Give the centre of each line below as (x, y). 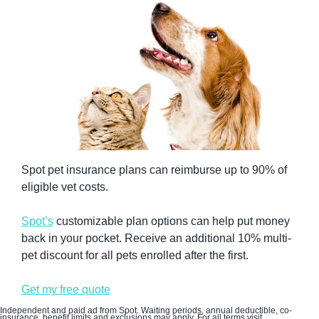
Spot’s (37, 221)
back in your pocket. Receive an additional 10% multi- (156, 238)
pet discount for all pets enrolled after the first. (135, 255)
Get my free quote (66, 289)
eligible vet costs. (66, 187)
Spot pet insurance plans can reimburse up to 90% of (154, 169)
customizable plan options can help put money (171, 221)
